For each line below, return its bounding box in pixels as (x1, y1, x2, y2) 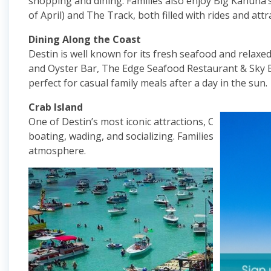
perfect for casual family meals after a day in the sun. (28, 76, 267, 90)
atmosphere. (28, 144, 86, 157)
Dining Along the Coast (28, 33, 141, 46)
